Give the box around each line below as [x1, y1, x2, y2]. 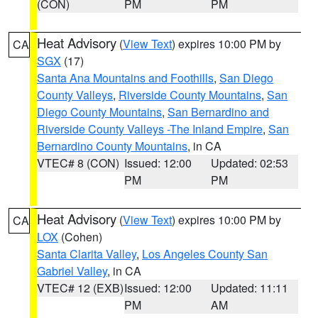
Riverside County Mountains [119, 87, 261, 103]
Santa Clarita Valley [37, 246, 136, 262]
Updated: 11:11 [211, 280, 289, 296]
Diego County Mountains [37, 104, 162, 120]
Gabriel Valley [37, 263, 107, 279]
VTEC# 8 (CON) [37, 155, 119, 171]
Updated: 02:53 [211, 155, 289, 171]
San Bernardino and [168, 104, 269, 120]
